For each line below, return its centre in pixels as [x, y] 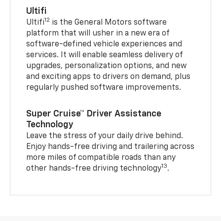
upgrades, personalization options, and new [107, 66]
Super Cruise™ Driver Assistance [94, 114]
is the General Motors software [109, 22]
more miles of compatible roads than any [101, 158]
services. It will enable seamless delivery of [105, 55]
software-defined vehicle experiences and [104, 44]
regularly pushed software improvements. [104, 88]
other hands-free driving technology [94, 168]
